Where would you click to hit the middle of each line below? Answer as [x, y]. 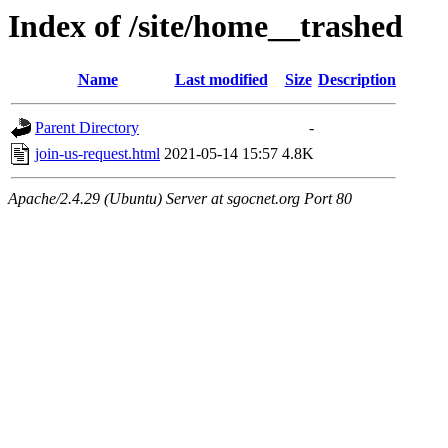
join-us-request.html [97, 154]
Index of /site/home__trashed [205, 26]
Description [357, 80]
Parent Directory [87, 128]
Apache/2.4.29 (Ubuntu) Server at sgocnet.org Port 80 [180, 199]
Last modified [221, 80]
